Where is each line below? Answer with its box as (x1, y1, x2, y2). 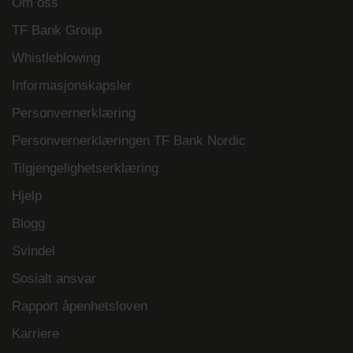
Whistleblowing (12, 50, 100, 66)
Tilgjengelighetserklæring (12, 161, 158, 176)
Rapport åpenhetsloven (12, 299, 147, 314)
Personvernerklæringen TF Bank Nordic (12, 133, 246, 149)
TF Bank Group (12, 23, 102, 39)
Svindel (12, 243, 55, 259)
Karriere (12, 326, 59, 342)
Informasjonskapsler (12, 78, 136, 94)
